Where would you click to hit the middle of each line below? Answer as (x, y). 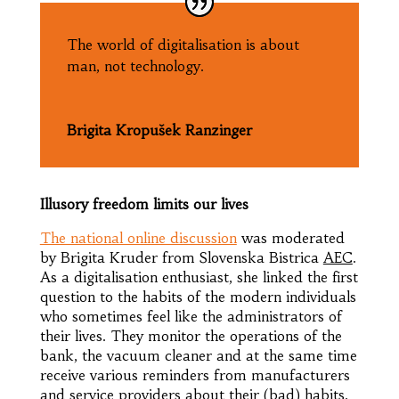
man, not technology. (137, 66)
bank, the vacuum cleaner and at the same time (198, 356)
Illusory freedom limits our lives (144, 204)
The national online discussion (138, 238)
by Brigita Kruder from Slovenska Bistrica (181, 258)
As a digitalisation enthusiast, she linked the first (199, 277)
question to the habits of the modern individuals (198, 297)
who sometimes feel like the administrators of (191, 317)
